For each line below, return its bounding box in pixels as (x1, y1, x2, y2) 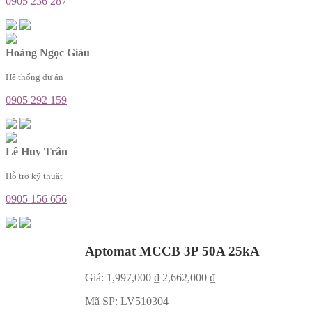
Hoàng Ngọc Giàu (6, 46, 90, 58)
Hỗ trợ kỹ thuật (6, 170, 63, 181)
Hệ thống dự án (6, 71, 63, 82)
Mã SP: (85, 295, 120, 308)
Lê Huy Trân (6, 145, 68, 157)
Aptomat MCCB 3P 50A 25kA (85, 243, 260, 258)
